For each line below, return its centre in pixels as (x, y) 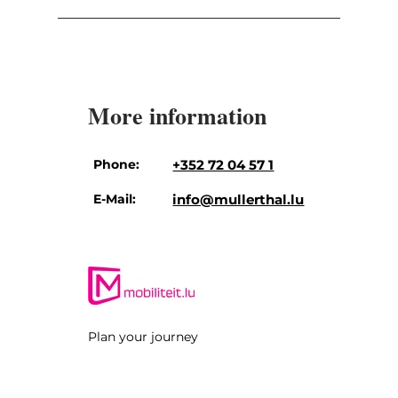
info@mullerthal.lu (239, 199)
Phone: (117, 164)
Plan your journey (143, 336)
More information (177, 115)
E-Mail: (115, 199)
